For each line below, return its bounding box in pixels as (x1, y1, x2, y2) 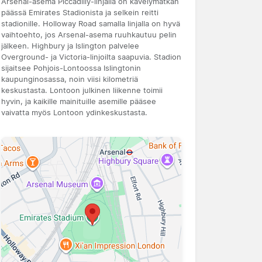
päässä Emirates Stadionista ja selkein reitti (1, 8, 158, 17)
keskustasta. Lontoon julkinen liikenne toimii (1, 85, 163, 95)
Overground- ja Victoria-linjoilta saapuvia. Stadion (1, 52, 181, 61)
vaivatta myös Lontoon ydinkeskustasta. (1, 108, 147, 117)
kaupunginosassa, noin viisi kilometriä (1, 74, 138, 84)
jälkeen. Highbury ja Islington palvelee (1, 41, 139, 50)
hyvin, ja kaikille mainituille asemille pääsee (1, 96, 156, 106)
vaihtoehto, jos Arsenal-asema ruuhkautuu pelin (1, 30, 177, 39)
